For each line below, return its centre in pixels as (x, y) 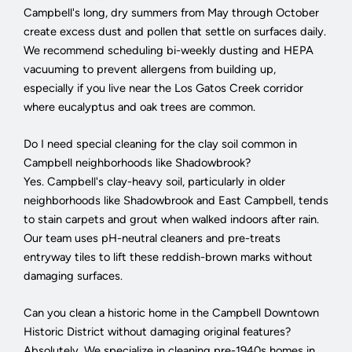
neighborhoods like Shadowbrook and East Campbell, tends (176, 201)
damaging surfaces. (73, 276)
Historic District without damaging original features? (157, 332)
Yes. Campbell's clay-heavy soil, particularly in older (154, 182)
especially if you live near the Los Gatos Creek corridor (163, 88)
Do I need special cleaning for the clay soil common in (160, 144)
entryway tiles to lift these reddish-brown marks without (168, 257)
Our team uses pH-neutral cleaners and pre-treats (152, 238)
